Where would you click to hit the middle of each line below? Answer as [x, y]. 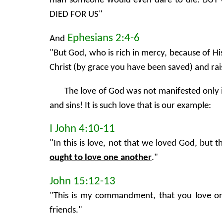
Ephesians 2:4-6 [102, 39]
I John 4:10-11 [82, 129]
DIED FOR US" [76, 15]
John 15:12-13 [83, 182]
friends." [66, 211]
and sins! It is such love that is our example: [130, 106]
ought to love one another [101, 158]
